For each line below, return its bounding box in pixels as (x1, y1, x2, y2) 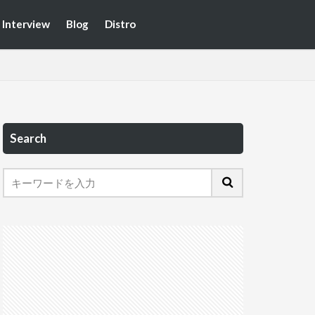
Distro (105, 18, 136, 31)
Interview (2, 18, 50, 31)
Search (10, 131, 46, 146)
